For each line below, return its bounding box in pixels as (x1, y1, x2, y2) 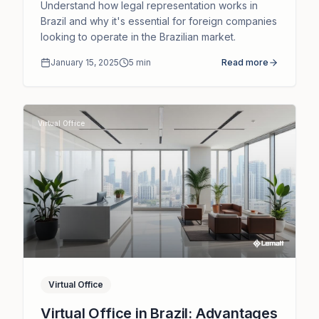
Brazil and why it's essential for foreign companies (41, 15, 277, 28)
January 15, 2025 (51, 57, 119, 68)
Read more (221, 57, 268, 68)
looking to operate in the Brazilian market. (41, 31, 236, 43)
